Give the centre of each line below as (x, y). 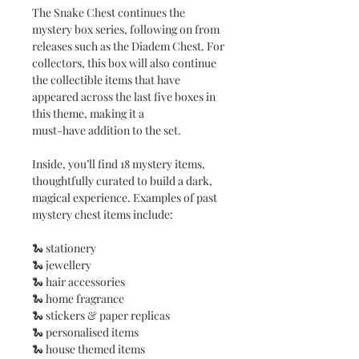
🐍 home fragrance (78, 299)
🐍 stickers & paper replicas (101, 316)
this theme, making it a (88, 114)
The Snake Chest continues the (109, 13)
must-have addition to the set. (107, 131)
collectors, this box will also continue (124, 63)
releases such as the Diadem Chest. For (128, 46)
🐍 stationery (64, 248)
